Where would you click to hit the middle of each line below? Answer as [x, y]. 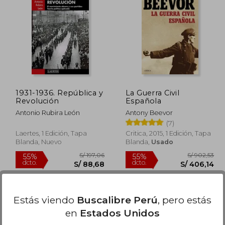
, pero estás [185, 200]
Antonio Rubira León [48, 113]
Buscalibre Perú [117, 200]
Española [143, 101]
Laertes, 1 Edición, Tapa [51, 133]
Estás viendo [45, 200]
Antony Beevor [149, 113]
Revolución [37, 101]
